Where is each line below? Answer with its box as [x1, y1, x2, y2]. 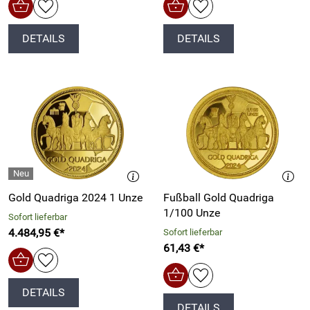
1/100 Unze [163, 206, 220, 220]
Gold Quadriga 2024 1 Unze [8, 191, 143, 205]
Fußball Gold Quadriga [163, 191, 274, 205]
